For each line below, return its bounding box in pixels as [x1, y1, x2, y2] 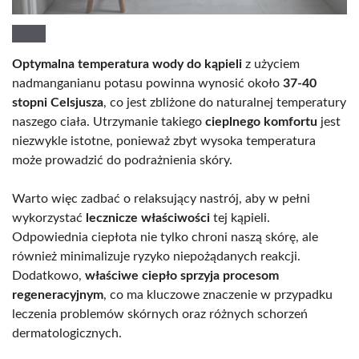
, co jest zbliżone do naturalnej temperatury [103, 96, 346, 110]
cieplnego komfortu [205, 115, 317, 129]
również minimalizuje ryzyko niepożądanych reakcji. [12, 250, 301, 264]
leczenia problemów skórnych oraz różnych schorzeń [12, 308, 308, 321]
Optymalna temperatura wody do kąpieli [12, 58, 242, 71]
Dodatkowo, [12, 269, 85, 283]
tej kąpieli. [210, 212, 270, 225]
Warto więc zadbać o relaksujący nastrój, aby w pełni [12, 192, 310, 206]
